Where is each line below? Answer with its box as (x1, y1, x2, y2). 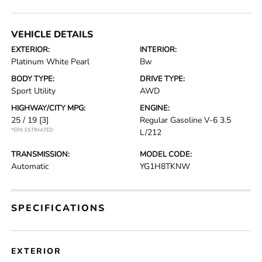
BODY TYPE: (11, 74, 55, 84)
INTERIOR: (140, 44, 177, 55)
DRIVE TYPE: (140, 74, 185, 84)
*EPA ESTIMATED (11, 126, 54, 133)
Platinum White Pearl (11, 56, 90, 67)
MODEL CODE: (140, 149, 192, 160)
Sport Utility (11, 85, 56, 96)
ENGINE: (140, 103, 170, 113)
